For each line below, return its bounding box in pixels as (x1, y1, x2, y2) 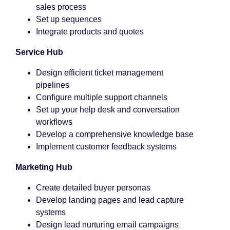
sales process (36, 3, 86, 11)
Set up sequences (36, 15, 102, 24)
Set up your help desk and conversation (36, 105, 180, 114)
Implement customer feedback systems (36, 142, 177, 151)
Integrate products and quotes (36, 27, 144, 36)
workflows (36, 118, 72, 126)
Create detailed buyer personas (36, 183, 150, 192)
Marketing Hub (15, 163, 72, 171)
